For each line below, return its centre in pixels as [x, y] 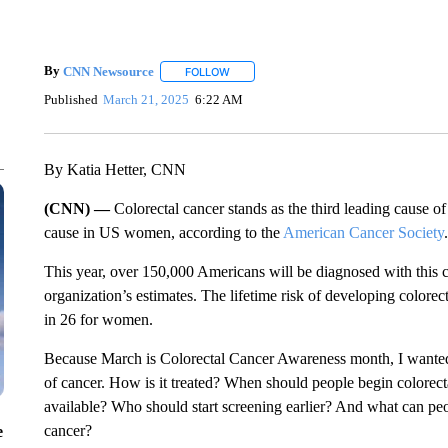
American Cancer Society [363, 232]
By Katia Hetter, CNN [114, 169]
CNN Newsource [108, 71]
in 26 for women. [98, 319]
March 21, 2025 [146, 99]
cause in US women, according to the [163, 232]
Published [70, 99]
